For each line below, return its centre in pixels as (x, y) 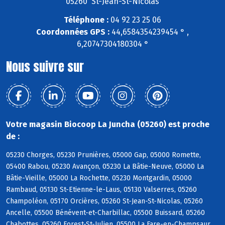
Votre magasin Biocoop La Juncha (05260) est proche (108, 125)
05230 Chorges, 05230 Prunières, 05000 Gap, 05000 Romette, (103, 155)
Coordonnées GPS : (73, 32)
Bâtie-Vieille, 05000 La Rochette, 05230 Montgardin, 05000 (99, 178)
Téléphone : (86, 20)
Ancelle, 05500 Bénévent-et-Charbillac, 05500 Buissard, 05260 (105, 213)
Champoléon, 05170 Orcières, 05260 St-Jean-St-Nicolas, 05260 (104, 201)
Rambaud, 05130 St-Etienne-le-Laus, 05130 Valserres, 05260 (101, 190)
